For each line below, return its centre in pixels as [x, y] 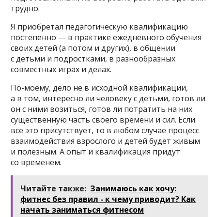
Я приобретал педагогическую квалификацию [100, 26]
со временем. [36, 162]
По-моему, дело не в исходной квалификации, [100, 87]
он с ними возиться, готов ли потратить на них [102, 109]
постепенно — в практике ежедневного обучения [106, 37]
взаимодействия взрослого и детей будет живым [106, 141]
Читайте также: [54, 188]
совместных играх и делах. [61, 69]
